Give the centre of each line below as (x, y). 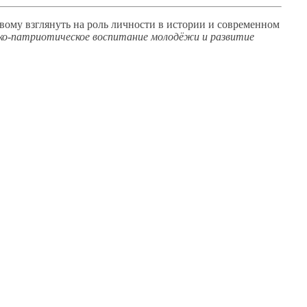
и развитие (228, 36)
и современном (244, 24)
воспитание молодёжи (146, 36)
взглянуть (48, 24)
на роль (91, 24)
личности (133, 24)
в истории (182, 24)
